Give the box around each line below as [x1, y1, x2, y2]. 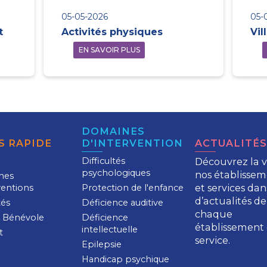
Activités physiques [61, 26, 163, 38]
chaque [194, 207, 232, 220]
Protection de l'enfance [81, 182, 184, 193]
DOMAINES [81, 125, 145, 137]
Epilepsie [81, 238, 122, 250]
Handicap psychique [81, 253, 169, 265]
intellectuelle [81, 223, 138, 235]
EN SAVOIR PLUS [78, 45, 140, 54]
